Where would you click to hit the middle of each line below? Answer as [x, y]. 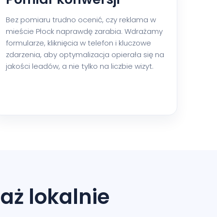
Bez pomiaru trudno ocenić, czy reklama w [81, 19]
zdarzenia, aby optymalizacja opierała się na [85, 54]
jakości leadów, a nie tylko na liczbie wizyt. [79, 66]
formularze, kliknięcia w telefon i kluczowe [78, 43]
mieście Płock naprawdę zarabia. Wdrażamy [84, 31]
